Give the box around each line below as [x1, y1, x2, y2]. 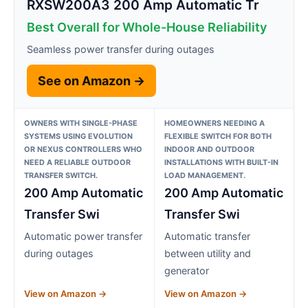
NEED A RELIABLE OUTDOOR [24, 157, 131, 167]
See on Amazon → [38, 73, 145, 88]
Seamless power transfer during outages [27, 43, 214, 55]
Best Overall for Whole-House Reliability [27, 19, 267, 34]
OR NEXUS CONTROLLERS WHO [24, 144, 142, 154]
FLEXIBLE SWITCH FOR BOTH [164, 131, 272, 141]
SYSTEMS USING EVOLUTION [24, 131, 133, 141]
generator [164, 264, 209, 276]
